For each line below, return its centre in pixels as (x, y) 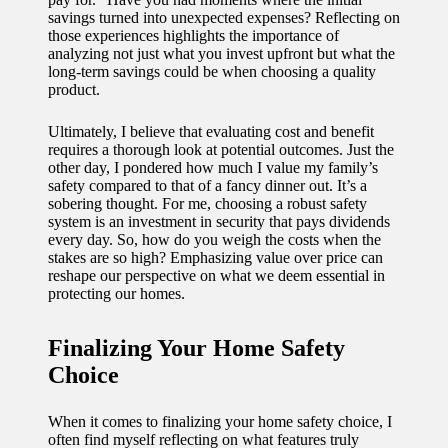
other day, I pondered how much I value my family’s (213, 167)
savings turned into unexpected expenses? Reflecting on (224, 17)
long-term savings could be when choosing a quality (212, 71)
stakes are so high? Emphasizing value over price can (215, 257)
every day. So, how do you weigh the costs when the (214, 239)
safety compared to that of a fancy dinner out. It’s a (207, 185)
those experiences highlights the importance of (193, 35)
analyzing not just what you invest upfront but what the (221, 53)
